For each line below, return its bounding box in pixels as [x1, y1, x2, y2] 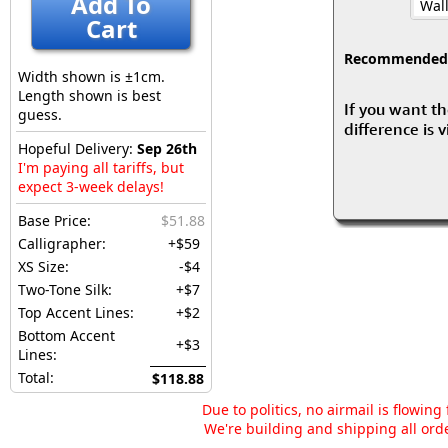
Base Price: [18, 211, 91, 230]
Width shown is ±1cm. [18, 67, 165, 86]
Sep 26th [137, 139, 197, 158]
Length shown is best [18, 86, 161, 105]
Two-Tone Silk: [18, 280, 112, 299]
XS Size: [18, 257, 69, 276]
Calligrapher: [18, 234, 106, 253]
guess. [18, 105, 62, 124]
